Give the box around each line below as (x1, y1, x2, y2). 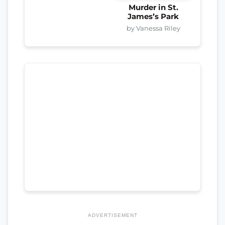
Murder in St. (128, 3, 178, 12)
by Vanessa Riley (126, 24, 180, 32)
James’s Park (128, 12, 179, 21)
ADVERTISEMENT (87, 212, 138, 218)
